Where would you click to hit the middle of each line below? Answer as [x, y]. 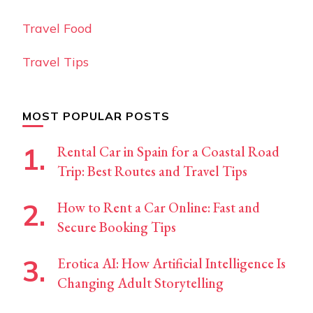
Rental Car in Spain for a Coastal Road [168, 151]
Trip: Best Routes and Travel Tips [152, 171]
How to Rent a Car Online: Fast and [159, 207]
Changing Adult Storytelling [140, 283]
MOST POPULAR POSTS [96, 116]
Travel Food [57, 28]
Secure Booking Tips [117, 227]
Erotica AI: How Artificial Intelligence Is [172, 263]
